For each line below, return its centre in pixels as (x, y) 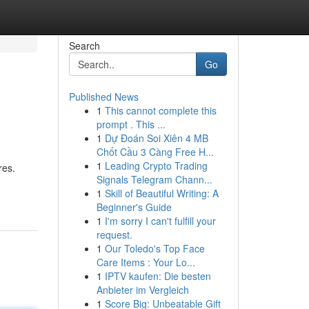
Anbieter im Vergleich (142, 290)
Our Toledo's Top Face (154, 248)
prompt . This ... (131, 124)
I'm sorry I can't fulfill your (160, 221)
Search (84, 46)
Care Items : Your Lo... (146, 262)
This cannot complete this (160, 110)
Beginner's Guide (134, 207)
